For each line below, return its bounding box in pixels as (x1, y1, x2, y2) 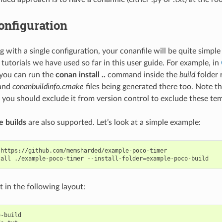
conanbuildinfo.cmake (12, 82, 84, 91)
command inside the (105, 70, 179, 79)
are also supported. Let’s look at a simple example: (26, 118, 201, 126)
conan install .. (55, 70, 106, 79)
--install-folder (87, 155, 143, 162)
